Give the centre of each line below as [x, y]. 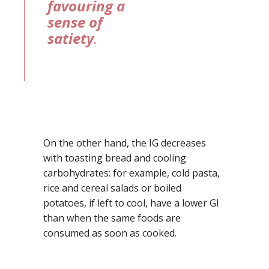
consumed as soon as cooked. [110, 233]
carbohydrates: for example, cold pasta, [131, 173]
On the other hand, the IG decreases [125, 143]
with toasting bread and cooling [115, 158]
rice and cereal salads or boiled [112, 188]
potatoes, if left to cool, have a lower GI [131, 203]
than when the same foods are [112, 218]
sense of [75, 22]
